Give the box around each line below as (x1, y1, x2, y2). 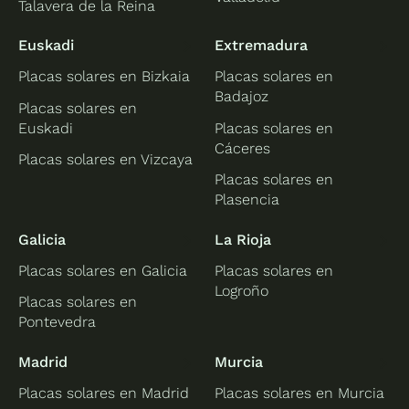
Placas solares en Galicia (18, 261, 188, 279)
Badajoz (214, 88, 268, 106)
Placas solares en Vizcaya (18, 151, 194, 168)
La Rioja (214, 230, 271, 248)
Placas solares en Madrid (18, 384, 190, 403)
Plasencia (214, 191, 279, 208)
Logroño (214, 281, 268, 299)
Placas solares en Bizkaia (18, 68, 191, 86)
